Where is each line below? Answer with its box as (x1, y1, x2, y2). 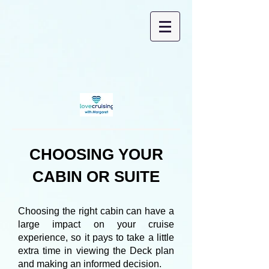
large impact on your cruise (18, 219, 174, 229)
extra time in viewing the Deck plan (18, 246, 174, 256)
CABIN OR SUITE (32, 168, 160, 186)
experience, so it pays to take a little (18, 232, 174, 243)
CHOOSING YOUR (29, 145, 163, 163)
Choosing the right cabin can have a (18, 206, 174, 216)
